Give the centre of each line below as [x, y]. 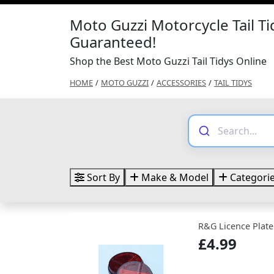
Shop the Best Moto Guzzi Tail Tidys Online [168, 61]
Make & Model [174, 178]
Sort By [102, 178]
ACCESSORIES [181, 83]
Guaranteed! [113, 42]
